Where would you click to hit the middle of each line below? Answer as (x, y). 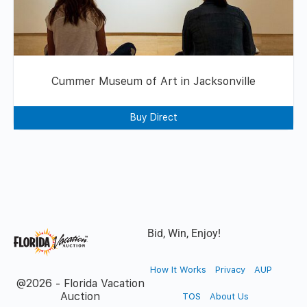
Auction (80, 296)
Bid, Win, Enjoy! (184, 233)
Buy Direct (153, 117)
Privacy (230, 270)
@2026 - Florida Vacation (80, 283)
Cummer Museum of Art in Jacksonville (153, 81)
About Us (229, 296)
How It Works (178, 270)
